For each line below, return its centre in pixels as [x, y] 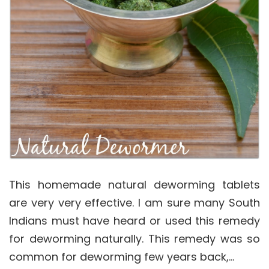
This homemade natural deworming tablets [134, 185]
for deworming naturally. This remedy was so [134, 239]
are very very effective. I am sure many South [134, 203]
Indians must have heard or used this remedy [134, 221]
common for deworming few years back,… [122, 257]
